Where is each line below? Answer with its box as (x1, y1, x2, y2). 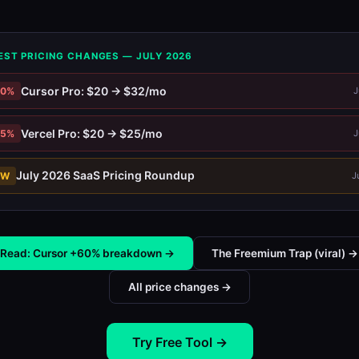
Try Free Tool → (131, 333, 228, 350)
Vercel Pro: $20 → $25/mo (20, 126, 163, 140)
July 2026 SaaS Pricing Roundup (15, 168, 195, 183)
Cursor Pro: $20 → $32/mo (20, 83, 167, 98)
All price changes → (127, 280, 232, 293)
